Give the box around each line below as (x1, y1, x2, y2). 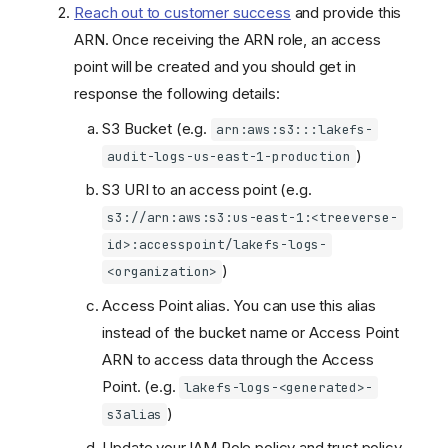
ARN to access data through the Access (102, 349, 374, 369)
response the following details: (74, 84, 280, 104)
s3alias (107, 405, 163, 423)
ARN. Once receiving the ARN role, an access (74, 30, 381, 50)
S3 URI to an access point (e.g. (102, 180, 312, 200)
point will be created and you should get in (74, 57, 356, 77)
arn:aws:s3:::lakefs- (215, 120, 373, 138)
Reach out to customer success (74, 3, 291, 23)
